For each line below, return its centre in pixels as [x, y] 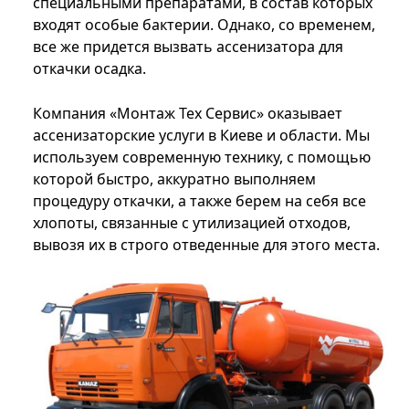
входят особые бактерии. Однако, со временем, [204, 25]
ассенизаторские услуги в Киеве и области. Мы [201, 136]
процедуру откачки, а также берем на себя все [199, 201]
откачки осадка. [89, 69]
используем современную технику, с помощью [202, 157]
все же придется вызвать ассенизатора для [188, 47]
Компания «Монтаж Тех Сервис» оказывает [188, 114]
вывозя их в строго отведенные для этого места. [206, 245]
